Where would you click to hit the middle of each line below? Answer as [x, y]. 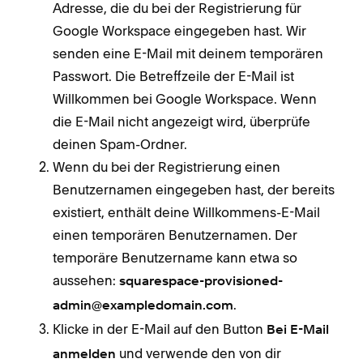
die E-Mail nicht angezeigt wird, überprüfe [181, 122]
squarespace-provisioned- [201, 282]
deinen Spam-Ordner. [120, 145]
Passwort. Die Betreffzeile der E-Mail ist [173, 77]
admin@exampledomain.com [143, 307]
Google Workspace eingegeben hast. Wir [179, 31]
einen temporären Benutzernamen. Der [175, 235]
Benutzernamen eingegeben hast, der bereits [194, 190]
